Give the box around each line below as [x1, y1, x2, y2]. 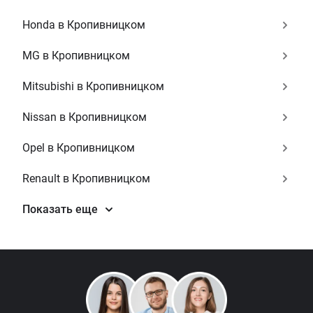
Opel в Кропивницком [22, 141, 135, 154]
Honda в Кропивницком [22, 18, 145, 31]
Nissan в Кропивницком [22, 110, 147, 124]
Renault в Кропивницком [22, 172, 150, 185]
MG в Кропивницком [22, 49, 130, 62]
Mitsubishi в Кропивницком [22, 80, 164, 93]
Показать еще [22, 203, 98, 216]
